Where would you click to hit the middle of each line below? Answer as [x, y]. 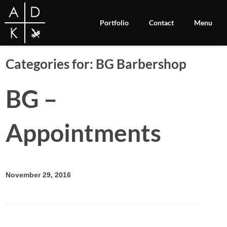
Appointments [84, 133]
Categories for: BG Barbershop [96, 64]
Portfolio [115, 23]
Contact [162, 23]
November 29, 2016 [39, 175]
